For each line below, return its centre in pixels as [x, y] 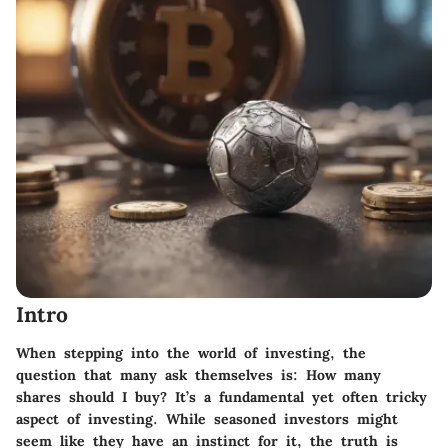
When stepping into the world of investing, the [191, 352]
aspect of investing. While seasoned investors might [207, 418]
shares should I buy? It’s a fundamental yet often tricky [221, 396]
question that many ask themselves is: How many [198, 374]
